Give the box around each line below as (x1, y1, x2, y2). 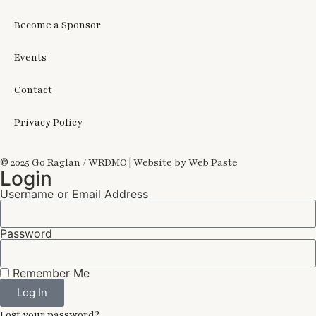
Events (14, 50, 47, 64)
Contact (14, 83, 52, 97)
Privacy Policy (14, 115, 83, 129)
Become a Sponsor (14, 18, 101, 32)
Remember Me (9, 265, 90, 280)
